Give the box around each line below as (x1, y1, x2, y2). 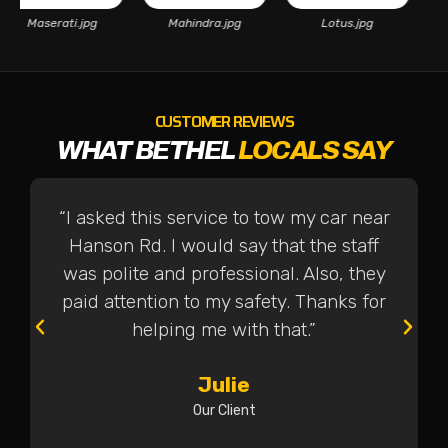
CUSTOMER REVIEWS (154, 109, 294, 135)
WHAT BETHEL (57, 136, 238, 165)
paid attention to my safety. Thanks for (62, 290, 387, 314)
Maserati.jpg (46, 16, 117, 31)
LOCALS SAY (238, 136, 391, 165)
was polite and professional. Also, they (62, 262, 386, 286)
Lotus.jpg (340, 16, 393, 31)
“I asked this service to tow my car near (58, 206, 390, 230)
